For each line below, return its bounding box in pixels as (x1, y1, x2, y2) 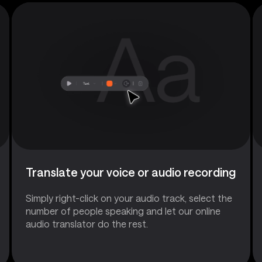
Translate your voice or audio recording (26, 164, 236, 179)
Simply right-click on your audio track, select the (26, 192, 232, 204)
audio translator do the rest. (26, 218, 148, 229)
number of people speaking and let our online (26, 205, 220, 216)
